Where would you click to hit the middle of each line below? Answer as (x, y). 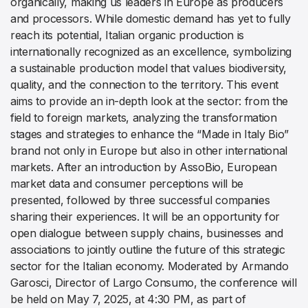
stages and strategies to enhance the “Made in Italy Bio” (150, 134)
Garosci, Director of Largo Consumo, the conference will (154, 283)
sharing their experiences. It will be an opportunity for (145, 217)
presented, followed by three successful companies (140, 200)
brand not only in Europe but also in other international (149, 151)
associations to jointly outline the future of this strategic (148, 250)
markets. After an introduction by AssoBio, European (144, 167)
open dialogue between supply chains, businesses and (147, 233)
